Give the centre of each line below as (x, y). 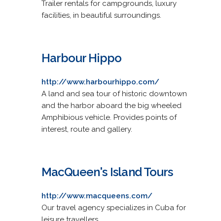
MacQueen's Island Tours (107, 172)
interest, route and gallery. (87, 129)
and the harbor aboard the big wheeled (111, 105)
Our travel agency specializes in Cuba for (113, 207)
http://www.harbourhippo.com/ (100, 82)
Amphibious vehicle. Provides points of (109, 117)
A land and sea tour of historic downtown (114, 93)
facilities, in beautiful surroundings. (101, 15)
